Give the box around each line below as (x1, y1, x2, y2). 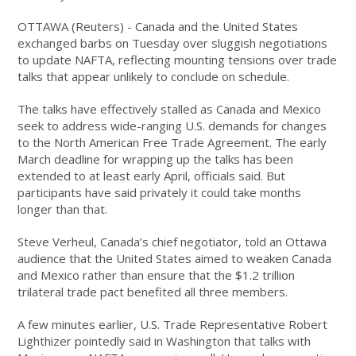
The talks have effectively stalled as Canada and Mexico (17, 101, 322, 118)
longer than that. (17, 201, 108, 218)
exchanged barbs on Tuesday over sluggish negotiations (17, 35, 328, 52)
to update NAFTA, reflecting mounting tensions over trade (17, 52, 338, 68)
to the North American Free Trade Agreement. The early (17, 134, 327, 151)
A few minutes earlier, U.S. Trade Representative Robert (17, 316, 328, 333)
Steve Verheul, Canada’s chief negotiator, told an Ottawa (17, 234, 327, 250)
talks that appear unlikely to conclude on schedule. (17, 68, 290, 85)
